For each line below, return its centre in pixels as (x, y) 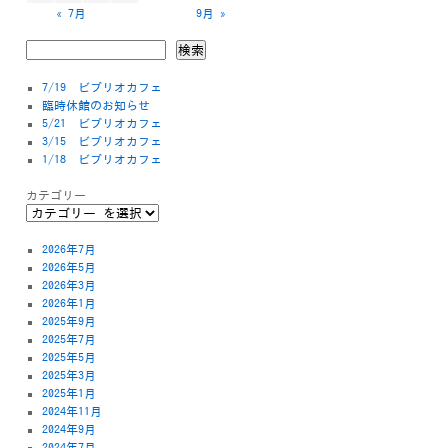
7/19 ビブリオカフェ (101, 87)
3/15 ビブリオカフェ (101, 141)
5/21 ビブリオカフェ (101, 123)
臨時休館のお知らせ (95, 105)
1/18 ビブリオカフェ (101, 159)
